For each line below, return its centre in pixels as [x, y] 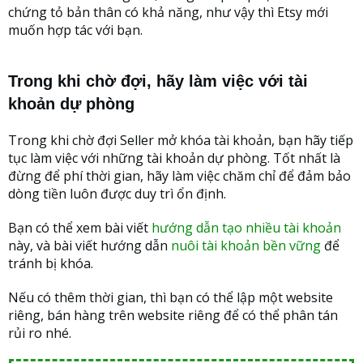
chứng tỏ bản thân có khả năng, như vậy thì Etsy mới [168, 13]
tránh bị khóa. [51, 264]
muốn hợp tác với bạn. [75, 30]
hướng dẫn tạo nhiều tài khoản [246, 228]
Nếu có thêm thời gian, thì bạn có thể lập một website [171, 298]
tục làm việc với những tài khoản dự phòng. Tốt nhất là [174, 158]
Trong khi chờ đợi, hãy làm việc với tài [158, 81]
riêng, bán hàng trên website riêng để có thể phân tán [173, 316]
